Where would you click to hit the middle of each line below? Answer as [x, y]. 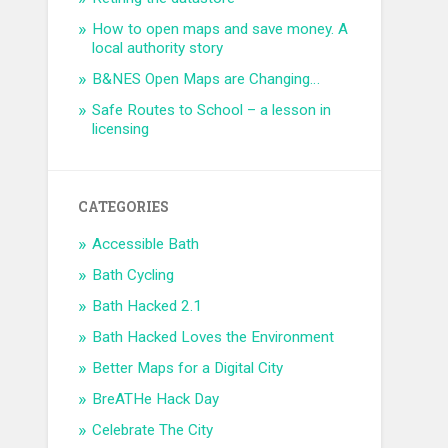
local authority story [158, 48]
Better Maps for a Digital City [188, 368]
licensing [121, 129]
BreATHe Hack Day [156, 399]
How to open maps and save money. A [220, 29]
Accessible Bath [146, 244]
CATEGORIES [124, 207]
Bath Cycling [133, 275]
